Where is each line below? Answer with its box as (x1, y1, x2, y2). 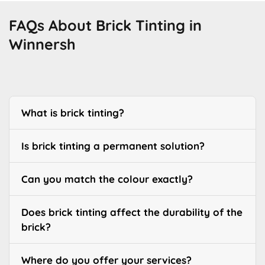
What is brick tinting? (21, 106, 124, 119)
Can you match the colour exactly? (21, 173, 193, 186)
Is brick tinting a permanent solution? (21, 140, 205, 153)
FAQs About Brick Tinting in (9, 16, 202, 35)
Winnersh (9, 35, 76, 54)
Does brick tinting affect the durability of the (21, 206, 243, 219)
